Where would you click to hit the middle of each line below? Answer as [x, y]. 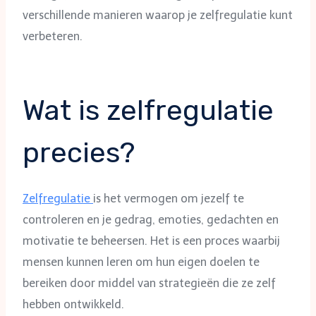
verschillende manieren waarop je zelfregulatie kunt [158, 15]
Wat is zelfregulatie [148, 110]
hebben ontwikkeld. [73, 304]
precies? [79, 152]
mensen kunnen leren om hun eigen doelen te [141, 262]
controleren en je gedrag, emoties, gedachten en [151, 219]
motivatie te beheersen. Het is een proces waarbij [151, 241]
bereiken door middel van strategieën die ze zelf [149, 283]
